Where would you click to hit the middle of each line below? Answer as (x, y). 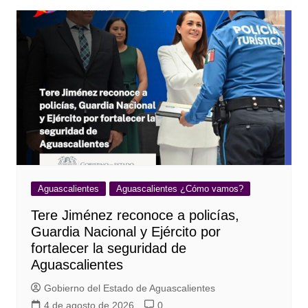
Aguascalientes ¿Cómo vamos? (179, 188)
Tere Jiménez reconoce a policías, (135, 215)
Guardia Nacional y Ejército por (125, 231)
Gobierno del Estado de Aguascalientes (129, 288)
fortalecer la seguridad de (108, 248)
